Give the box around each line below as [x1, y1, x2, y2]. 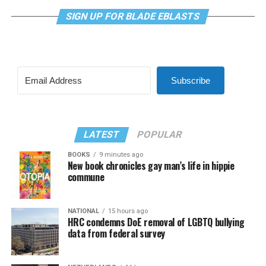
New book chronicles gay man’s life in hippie [67, 158, 235, 173]
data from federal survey [67, 226, 165, 240]
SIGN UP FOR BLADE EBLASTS [65, 10, 202, 22]
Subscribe [170, 75, 210, 85]
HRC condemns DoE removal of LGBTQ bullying [67, 214, 245, 229]
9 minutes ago [99, 150, 143, 159]
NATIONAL [67, 207, 99, 215]
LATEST [83, 128, 122, 140]
